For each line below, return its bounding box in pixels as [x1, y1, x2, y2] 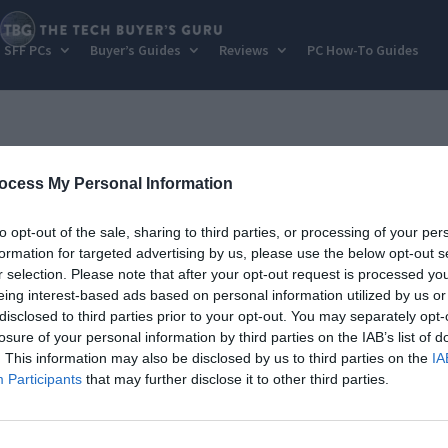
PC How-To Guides [306, 41, 419, 59]
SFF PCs [3, 41, 52, 59]
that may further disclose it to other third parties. [82, 371, 389, 388]
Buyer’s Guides [89, 41, 181, 59]
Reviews [218, 41, 269, 59]
